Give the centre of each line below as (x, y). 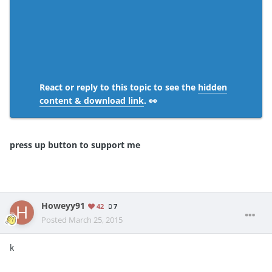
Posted (55, 219)
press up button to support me (75, 144)
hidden (212, 87)
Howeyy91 (63, 206)
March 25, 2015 (96, 219)
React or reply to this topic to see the (119, 87)
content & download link (92, 100)
